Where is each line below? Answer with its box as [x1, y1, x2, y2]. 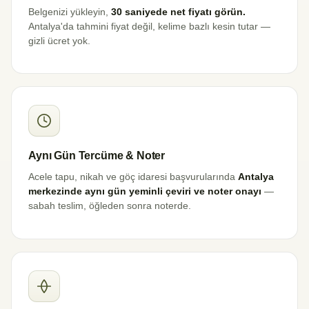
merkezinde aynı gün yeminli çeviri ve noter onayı [28, 186, 261, 197]
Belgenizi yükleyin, [28, 6, 111, 17]
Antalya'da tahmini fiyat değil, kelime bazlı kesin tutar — [28, 21, 270, 32]
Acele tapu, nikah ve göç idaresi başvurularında [28, 172, 238, 183]
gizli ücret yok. [28, 35, 90, 46]
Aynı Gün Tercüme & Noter [28, 150, 166, 162]
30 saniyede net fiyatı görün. [111, 6, 246, 17]
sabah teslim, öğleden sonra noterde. [28, 201, 191, 212]
